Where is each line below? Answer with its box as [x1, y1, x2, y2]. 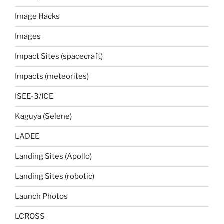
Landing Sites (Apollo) [15, 152, 92, 161]
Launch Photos [15, 192, 68, 201]
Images [15, 32, 41, 41]
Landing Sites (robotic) [15, 172, 94, 181]
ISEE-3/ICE [15, 92, 53, 101]
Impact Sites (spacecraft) [15, 52, 103, 61]
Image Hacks [15, 12, 60, 21]
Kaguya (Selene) [15, 112, 72, 121]
